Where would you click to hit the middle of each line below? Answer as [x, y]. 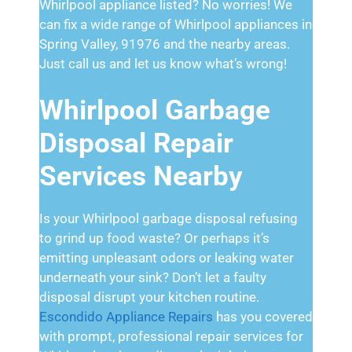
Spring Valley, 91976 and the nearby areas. [165, 44]
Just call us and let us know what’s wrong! [163, 64]
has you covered [263, 316]
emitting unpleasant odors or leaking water [167, 257]
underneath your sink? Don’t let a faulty [153, 277]
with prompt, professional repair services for [171, 336]
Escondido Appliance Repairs [126, 316]
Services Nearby [141, 176]
